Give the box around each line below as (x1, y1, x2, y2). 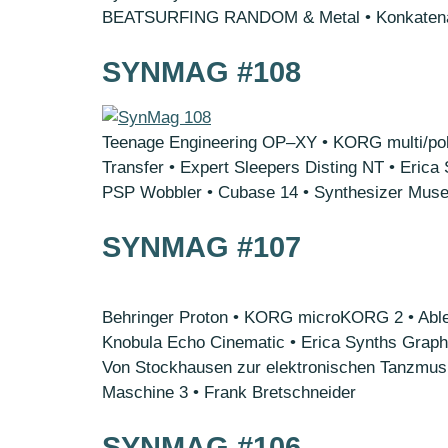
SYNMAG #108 (102, 56, 301, 88)
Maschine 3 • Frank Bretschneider (102, 383, 356, 402)
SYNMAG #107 (102, 231, 301, 263)
